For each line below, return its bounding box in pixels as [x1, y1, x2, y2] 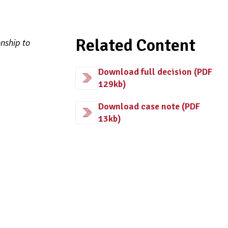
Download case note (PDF [98, 101, 200, 112]
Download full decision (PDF [98, 66, 212, 77]
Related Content [75, 35, 195, 56]
